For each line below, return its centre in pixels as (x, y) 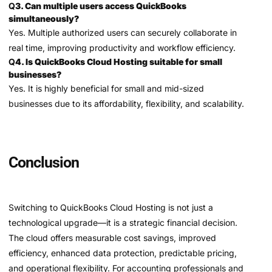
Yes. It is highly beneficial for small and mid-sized (106, 88)
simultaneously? (44, 18)
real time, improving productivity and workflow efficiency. (122, 47)
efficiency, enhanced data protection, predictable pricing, (123, 253)
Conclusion (44, 162)
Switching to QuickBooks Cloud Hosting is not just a (111, 207)
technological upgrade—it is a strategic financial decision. (123, 222)
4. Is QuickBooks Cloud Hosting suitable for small (119, 61)
